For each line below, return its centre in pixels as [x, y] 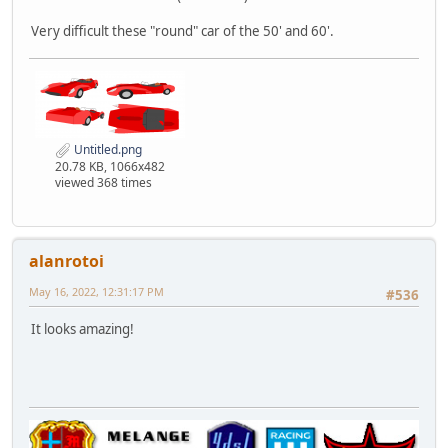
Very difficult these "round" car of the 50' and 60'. [182, 31]
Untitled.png [106, 150]
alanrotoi [66, 260]
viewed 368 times [103, 182]
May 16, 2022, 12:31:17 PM [96, 291]
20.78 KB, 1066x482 [110, 166]
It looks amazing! [82, 329]
